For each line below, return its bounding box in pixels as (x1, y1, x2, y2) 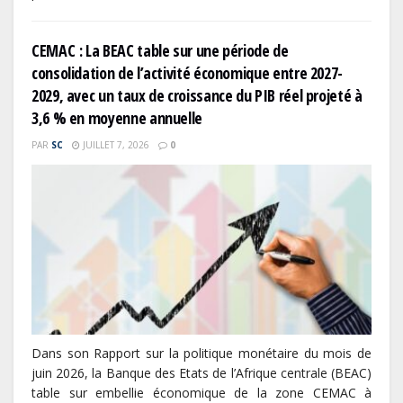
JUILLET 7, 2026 (80, 139, 149, 152)
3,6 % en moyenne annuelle (31, 107, 202, 130)
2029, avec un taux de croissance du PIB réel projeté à (31, 85, 363, 107)
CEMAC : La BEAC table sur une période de (31, 40, 289, 62)
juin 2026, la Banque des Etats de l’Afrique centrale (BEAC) (31, 364, 372, 382)
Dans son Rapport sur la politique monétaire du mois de (31, 345, 372, 363)
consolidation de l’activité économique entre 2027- (31, 62, 344, 85)
